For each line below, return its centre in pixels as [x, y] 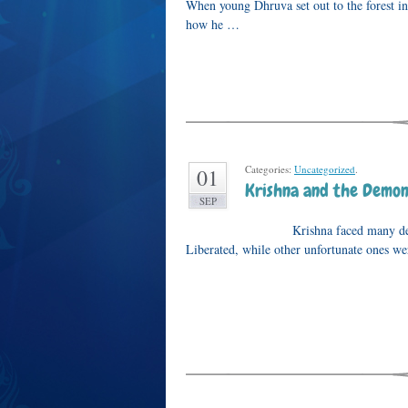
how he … [213, 24]
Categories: [270, 169]
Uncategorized [325, 169]
